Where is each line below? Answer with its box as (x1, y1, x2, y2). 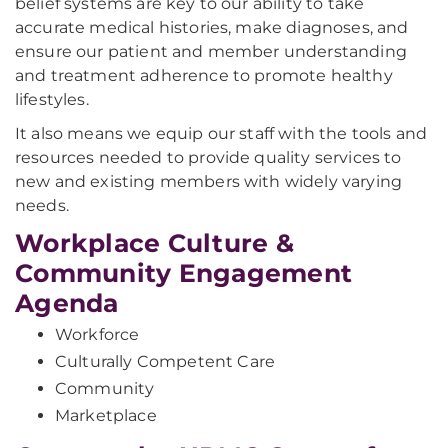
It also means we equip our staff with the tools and (15, 124, 428, 143)
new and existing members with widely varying (15, 172, 403, 191)
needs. (15, 196, 69, 215)
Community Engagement (15, 258, 352, 288)
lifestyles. (15, 90, 89, 109)
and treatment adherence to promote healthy (15, 66, 393, 85)
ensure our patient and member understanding (15, 42, 407, 61)
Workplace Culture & (15, 228, 294, 258)
